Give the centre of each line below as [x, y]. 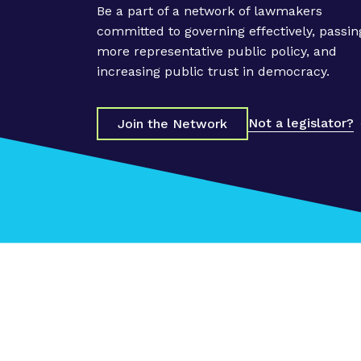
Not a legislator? [301, 123]
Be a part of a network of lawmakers [210, 10]
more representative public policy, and [217, 51]
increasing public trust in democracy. [213, 71]
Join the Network [172, 123]
